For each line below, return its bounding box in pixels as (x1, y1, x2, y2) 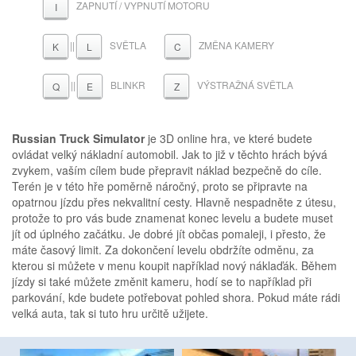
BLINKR (110, 78, 145, 92)
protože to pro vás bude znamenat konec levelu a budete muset (12, 210, 333, 226)
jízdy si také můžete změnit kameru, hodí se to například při (12, 273, 311, 290)
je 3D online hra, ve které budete (145, 130, 312, 147)
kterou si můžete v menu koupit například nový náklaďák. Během (12, 257, 337, 274)
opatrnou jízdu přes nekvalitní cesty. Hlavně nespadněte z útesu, (12, 194, 336, 211)
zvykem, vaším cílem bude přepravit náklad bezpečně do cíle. (12, 162, 322, 179)
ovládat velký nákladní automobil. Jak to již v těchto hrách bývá (12, 146, 327, 163)
